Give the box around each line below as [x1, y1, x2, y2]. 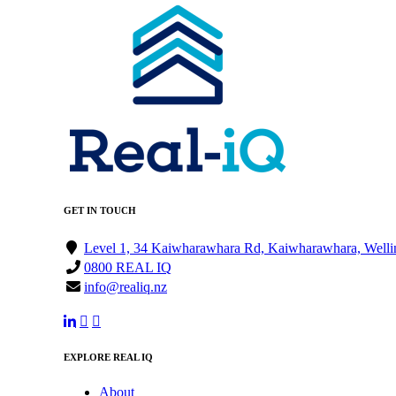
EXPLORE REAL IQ [64, 352, 153, 363]
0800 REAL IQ [84, 260, 171, 276]
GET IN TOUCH [64, 205, 136, 217]
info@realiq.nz [84, 279, 167, 295]
